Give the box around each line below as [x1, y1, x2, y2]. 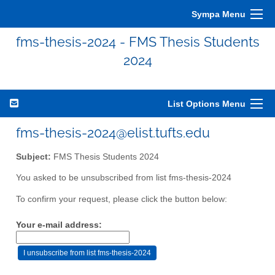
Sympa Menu [192, 9, 246, 19]
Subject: [16, 152, 51, 161]
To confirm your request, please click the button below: [16, 195, 227, 204]
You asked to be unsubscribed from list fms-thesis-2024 [16, 173, 231, 183]
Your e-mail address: [16, 220, 102, 230]
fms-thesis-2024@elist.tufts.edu [16, 125, 210, 141]
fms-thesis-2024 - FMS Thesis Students [15, 34, 260, 50]
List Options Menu [168, 99, 246, 109]
